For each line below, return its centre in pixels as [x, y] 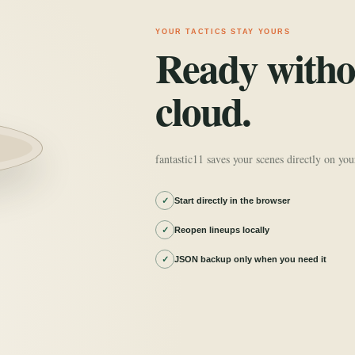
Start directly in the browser [233, 200]
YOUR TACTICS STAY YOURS [223, 32]
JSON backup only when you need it [251, 259]
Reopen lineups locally [222, 230]
